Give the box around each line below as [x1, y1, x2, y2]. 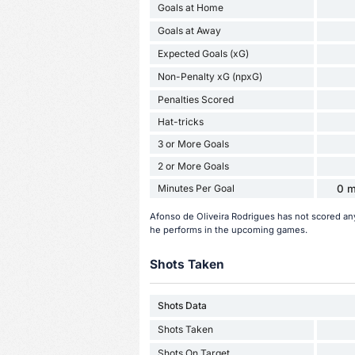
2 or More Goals [157, 159, 229, 172]
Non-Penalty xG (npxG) [157, 71, 262, 83]
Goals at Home [157, 2, 223, 14]
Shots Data [157, 299, 207, 311]
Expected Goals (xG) [157, 48, 249, 60]
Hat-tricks [157, 115, 204, 128]
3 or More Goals [157, 137, 229, 150]
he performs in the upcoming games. [149, 224, 307, 236]
